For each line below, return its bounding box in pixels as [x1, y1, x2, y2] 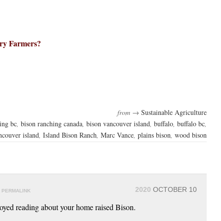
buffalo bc [177, 119, 205, 128]
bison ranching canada [21, 119, 82, 128]
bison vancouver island [86, 119, 150, 128]
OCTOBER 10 [151, 185, 197, 193]
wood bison [175, 130, 207, 140]
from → [117, 108, 141, 117]
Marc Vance [101, 130, 134, 140]
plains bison [138, 130, 171, 140]
